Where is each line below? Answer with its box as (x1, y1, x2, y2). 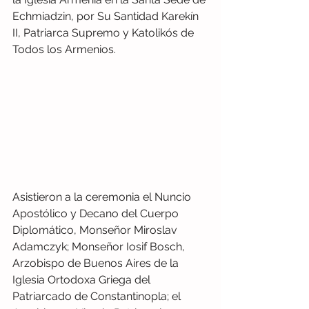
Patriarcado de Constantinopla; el (12, 289, 183, 303)
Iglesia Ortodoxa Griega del (12, 272, 153, 286)
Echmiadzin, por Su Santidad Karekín (12, 10, 201, 23)
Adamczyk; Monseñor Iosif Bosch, (12, 239, 188, 253)
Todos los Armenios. (12, 43, 119, 57)
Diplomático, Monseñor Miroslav (12, 223, 180, 237)
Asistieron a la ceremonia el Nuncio (12, 190, 194, 203)
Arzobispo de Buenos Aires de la (12, 256, 181, 270)
